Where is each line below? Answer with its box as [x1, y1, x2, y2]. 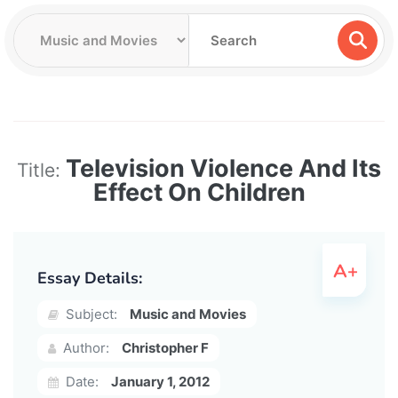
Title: [17, 158, 66, 181]
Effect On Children [92, 177, 306, 207]
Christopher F [122, 338, 209, 356]
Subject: [62, 305, 117, 322]
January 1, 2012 [111, 372, 210, 390]
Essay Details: [37, 267, 142, 289]
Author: [60, 338, 109, 356]
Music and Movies [130, 305, 246, 322]
